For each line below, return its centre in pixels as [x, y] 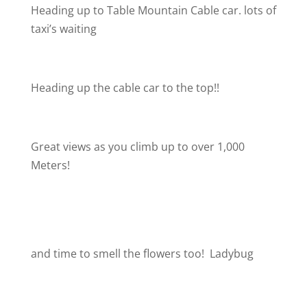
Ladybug [230, 254]
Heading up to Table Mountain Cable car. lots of [153, 10]
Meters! [50, 165]
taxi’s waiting [63, 29]
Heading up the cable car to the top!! [125, 88]
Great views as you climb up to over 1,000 [137, 147]
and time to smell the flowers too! [119, 254]
